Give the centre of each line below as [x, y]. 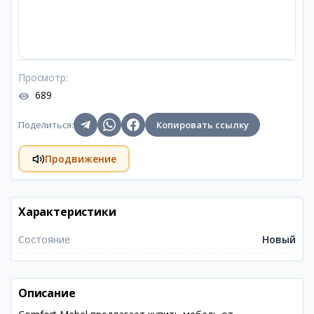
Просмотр [42, 77]
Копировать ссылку [203, 125]
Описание [47, 293]
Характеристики [67, 212]
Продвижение [80, 158]
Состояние [44, 239]
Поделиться [45, 125]
